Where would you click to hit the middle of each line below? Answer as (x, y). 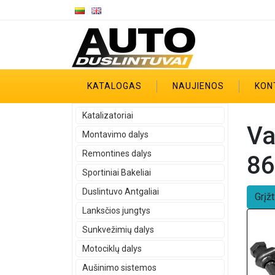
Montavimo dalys (115, 134)
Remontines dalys (117, 153)
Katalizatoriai (108, 115)
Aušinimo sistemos (119, 268)
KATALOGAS (114, 86)
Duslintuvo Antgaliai (121, 192)
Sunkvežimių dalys (118, 230)
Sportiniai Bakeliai (117, 172)
